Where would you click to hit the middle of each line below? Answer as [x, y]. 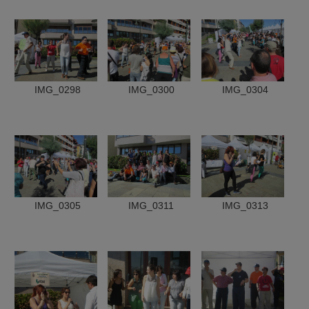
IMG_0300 [151, 90]
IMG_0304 [245, 90]
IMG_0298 [58, 90]
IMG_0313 [245, 206]
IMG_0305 [58, 206]
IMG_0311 [151, 206]
